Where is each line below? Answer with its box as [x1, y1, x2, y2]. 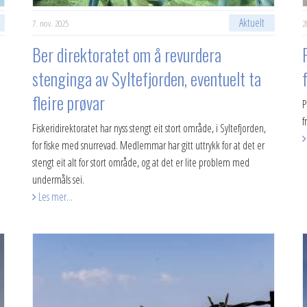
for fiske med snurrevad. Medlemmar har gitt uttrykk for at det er [32, 138, 265, 153]
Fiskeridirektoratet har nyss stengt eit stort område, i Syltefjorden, [32, 121, 267, 136]
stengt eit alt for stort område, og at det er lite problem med [32, 155, 250, 170]
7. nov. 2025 [32, 16, 69, 29]
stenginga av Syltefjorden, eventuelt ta [32, 66, 262, 91]
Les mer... [36, 189, 73, 204]
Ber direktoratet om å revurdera [32, 42, 222, 67]
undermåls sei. [32, 172, 85, 187]
